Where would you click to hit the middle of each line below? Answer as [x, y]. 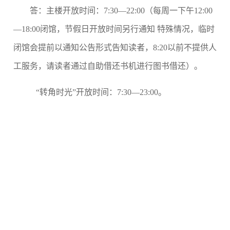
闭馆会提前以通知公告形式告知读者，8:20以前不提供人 [115, 47]
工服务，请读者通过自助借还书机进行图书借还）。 [110, 66]
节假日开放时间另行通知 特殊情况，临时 [140, 29]
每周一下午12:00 [183, 10]
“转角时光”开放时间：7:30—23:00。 [98, 92]
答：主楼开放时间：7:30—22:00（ [91, 10]
